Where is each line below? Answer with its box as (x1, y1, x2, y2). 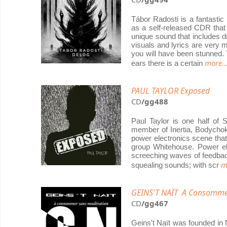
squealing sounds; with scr (131, 161, 221, 169)
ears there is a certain (131, 59, 205, 67)
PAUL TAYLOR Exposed (131, 85, 210, 96)
